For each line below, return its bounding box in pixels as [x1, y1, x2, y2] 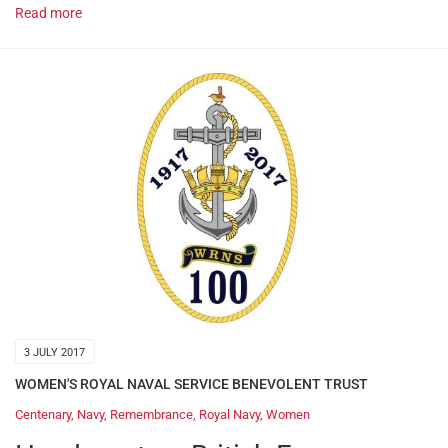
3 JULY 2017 [24, 345, 86, 359]
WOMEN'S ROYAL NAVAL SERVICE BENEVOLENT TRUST [15, 375, 368, 392]
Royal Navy [199, 407, 260, 423]
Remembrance [110, 407, 193, 423]
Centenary [15, 407, 71, 423]
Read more [15, 4, 82, 22]
